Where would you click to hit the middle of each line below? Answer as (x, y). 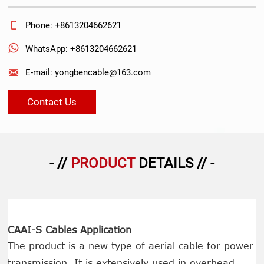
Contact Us (52, 102)
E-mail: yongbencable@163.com (88, 72)
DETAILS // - (175, 163)
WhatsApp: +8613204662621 (81, 49)
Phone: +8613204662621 (74, 25)
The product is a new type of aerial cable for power (131, 246)
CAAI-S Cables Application (70, 230)
